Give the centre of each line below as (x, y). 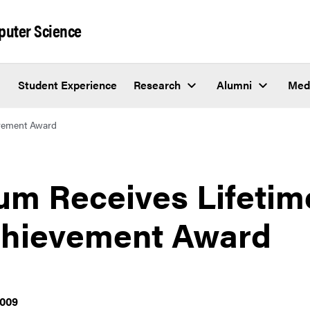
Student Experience (67, 85)
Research (157, 85)
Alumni (234, 85)
